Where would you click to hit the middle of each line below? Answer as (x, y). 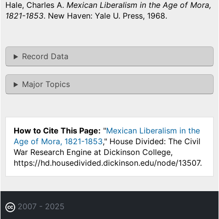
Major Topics (46, 84)
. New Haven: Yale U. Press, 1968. (105, 16)
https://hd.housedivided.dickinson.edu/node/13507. (108, 163)
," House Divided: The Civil (152, 142)
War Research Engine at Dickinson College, (93, 152)
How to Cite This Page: (57, 131)
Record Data (45, 56)
